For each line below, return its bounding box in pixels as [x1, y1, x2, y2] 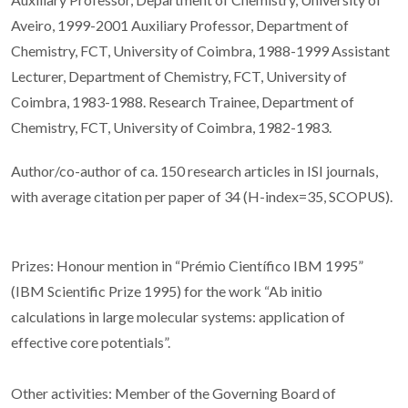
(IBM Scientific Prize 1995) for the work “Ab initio [11, 281, 322, 300]
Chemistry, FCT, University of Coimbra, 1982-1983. [11, 117, 331, 136]
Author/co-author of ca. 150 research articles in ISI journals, [11, 161, 378, 179]
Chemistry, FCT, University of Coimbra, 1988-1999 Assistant [11, 41, 390, 59]
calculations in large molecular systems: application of [11, 307, 345, 325]
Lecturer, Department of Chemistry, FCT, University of [11, 66, 347, 85]
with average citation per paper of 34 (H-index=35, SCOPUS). [11, 187, 393, 205]
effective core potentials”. [11, 332, 170, 351]
